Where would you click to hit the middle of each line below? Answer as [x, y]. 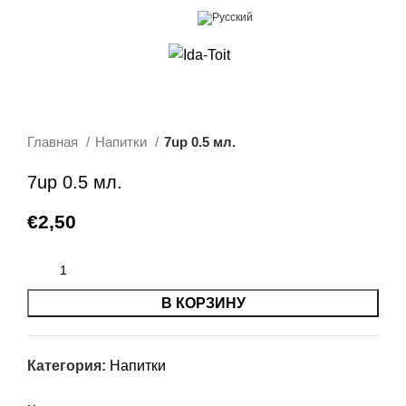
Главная [54, 142]
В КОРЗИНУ [203, 303]
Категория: [67, 366]
